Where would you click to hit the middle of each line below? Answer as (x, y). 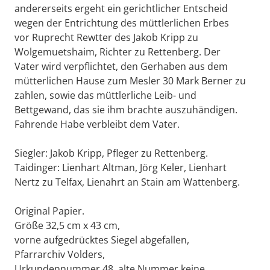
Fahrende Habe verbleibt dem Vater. (97, 124)
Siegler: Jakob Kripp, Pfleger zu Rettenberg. (111, 153)
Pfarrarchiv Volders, (60, 255)
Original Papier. (49, 211)
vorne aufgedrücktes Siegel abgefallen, (102, 240)
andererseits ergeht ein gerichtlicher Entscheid (121, 9)
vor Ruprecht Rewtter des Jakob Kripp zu (106, 38)
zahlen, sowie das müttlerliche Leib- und (105, 96)
